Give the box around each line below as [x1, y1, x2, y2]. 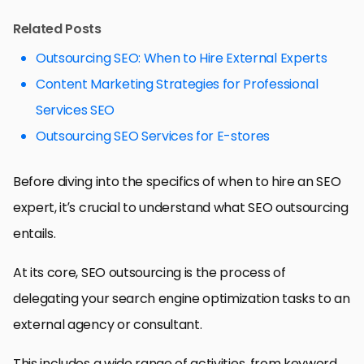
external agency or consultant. [13, 314, 202, 334]
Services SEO [36, 100, 115, 119]
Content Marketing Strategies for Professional [36, 74, 318, 93]
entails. [13, 223, 56, 243]
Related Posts [13, 19, 102, 38]
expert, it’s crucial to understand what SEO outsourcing [13, 197, 349, 217]
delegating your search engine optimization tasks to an [13, 288, 350, 308]
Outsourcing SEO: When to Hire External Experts [36, 48, 327, 67]
